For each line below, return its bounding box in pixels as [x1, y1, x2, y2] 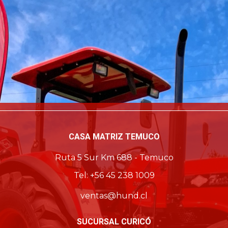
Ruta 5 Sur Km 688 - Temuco [54, 153, 174, 162]
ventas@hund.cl [80, 191, 148, 201]
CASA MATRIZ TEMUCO [68, 132, 160, 141]
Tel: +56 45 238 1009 [73, 170, 155, 180]
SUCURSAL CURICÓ [77, 217, 151, 226]
